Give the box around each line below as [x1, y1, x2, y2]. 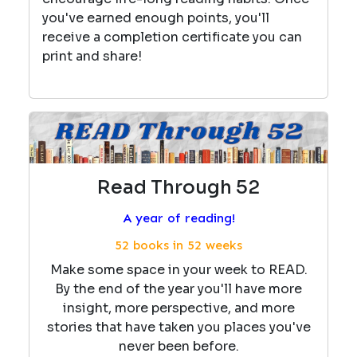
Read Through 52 [97, 175, 260, 199]
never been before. [118, 337, 239, 355]
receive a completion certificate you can [42, 28, 302, 45]
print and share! [42, 47, 148, 65]
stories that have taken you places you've [46, 318, 311, 335]
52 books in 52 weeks [115, 237, 242, 253]
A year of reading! [122, 210, 235, 226]
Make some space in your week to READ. [49, 261, 308, 278]
